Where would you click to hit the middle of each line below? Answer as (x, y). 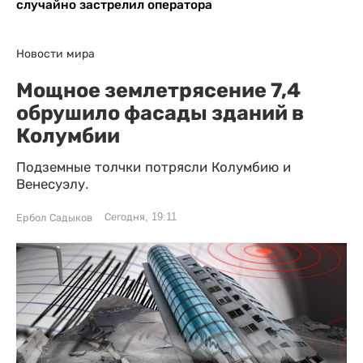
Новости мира (56, 54)
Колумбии (68, 136)
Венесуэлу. (53, 185)
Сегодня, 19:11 (141, 218)
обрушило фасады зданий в (160, 113)
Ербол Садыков (54, 218)
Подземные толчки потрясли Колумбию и (154, 168)
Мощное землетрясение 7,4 (158, 90)
